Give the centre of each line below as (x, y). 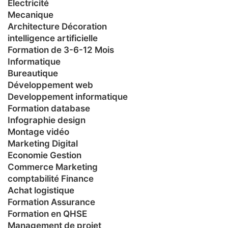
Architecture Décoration (57, 26)
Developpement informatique (68, 96)
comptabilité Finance (51, 178)
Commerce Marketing (53, 167)
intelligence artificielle (53, 38)
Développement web (50, 85)
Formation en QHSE (47, 213)
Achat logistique (41, 190)
